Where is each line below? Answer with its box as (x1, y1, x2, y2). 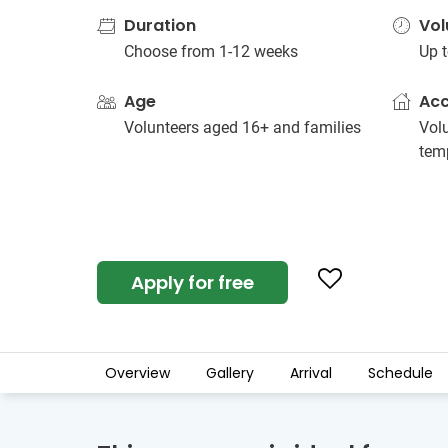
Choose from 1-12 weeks (124, 42, 298, 61)
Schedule (368, 363, 433, 383)
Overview (105, 363, 170, 383)
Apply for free (131, 270, 254, 295)
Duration (124, 14, 196, 37)
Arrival (290, 363, 332, 383)
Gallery (206, 363, 254, 383)
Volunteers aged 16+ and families (124, 118, 361, 137)
